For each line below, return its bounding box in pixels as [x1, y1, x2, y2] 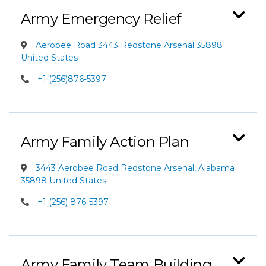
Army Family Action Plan [21, 133, 189, 150]
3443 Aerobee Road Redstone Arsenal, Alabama [33, 163, 235, 173]
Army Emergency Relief [21, 10, 182, 27]
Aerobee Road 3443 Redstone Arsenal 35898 [33, 40, 223, 50]
